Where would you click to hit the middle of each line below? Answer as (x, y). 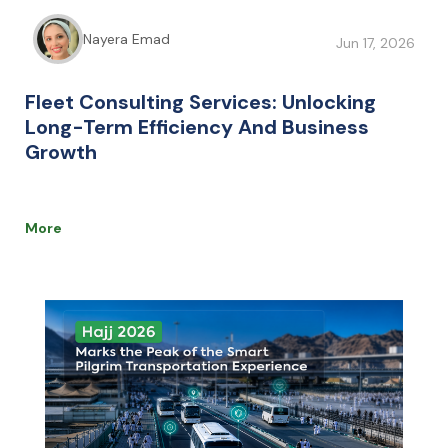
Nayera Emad (126, 39)
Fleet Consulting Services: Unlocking (200, 102)
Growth (61, 152)
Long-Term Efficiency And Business (197, 127)
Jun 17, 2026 (375, 43)
